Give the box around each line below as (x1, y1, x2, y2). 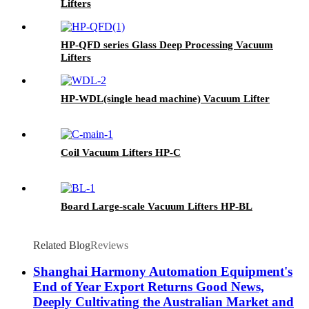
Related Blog (33, 239, 90, 251)
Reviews (90, 239, 128, 251)
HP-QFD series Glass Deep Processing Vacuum (61, 39, 273, 50)
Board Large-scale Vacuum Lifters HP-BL (61, 200, 252, 212)
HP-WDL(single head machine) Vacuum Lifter (61, 92, 270, 104)
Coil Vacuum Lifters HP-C (61, 146, 181, 158)
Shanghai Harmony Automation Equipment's (33, 264, 292, 279)
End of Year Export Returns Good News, (33, 279, 264, 295)
